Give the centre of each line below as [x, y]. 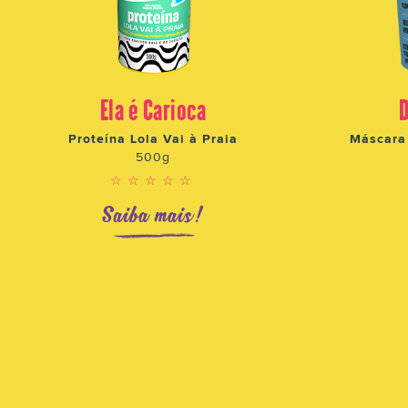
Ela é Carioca [153, 107]
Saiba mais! [153, 214]
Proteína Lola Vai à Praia [153, 137]
